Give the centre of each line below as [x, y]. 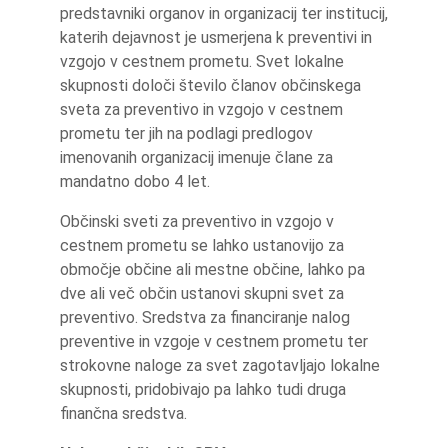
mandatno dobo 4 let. [135, 181]
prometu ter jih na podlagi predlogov [186, 133]
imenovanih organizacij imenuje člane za [196, 157]
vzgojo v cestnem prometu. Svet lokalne [202, 61]
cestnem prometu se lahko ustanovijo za [202, 245]
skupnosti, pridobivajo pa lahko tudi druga [203, 389]
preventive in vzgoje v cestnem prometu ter [214, 341]
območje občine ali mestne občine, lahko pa [212, 269]
